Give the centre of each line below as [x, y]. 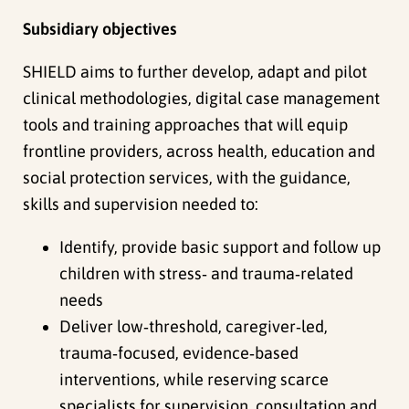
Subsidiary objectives [100, 28]
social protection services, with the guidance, [187, 178]
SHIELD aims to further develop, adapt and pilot [195, 72]
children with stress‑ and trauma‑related [207, 274]
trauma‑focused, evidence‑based [179, 353]
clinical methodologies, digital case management [202, 99]
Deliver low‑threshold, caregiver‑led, [194, 327]
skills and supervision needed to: [141, 204]
